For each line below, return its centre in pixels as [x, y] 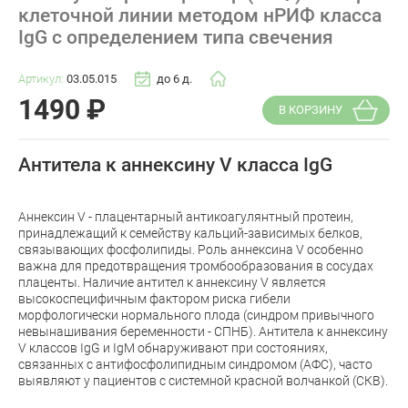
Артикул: [42, 79]
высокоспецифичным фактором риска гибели [154, 298]
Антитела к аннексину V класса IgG [175, 165]
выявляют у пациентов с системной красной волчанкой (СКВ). [203, 380]
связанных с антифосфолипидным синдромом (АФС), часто [195, 364]
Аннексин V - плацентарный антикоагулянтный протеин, [186, 216]
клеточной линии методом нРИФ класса [200, 16]
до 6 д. [174, 79]
